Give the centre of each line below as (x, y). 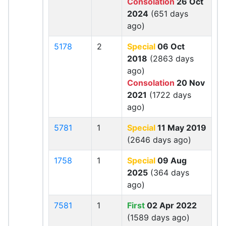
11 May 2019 (181, 128)
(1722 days (169, 95)
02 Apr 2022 (171, 205)
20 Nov (190, 83)
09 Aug (171, 160)
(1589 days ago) (158, 217)
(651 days (168, 14)
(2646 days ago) (159, 140)
